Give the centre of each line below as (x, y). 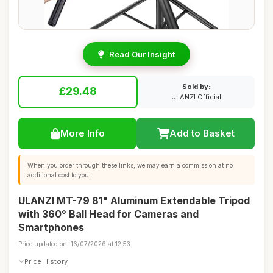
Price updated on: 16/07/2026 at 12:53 (74, 244)
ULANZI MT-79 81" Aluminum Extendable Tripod (134, 200)
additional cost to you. (59, 175)
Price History (46, 261)
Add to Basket (202, 133)
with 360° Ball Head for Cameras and (108, 214)
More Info (82, 133)
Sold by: (196, 87)
